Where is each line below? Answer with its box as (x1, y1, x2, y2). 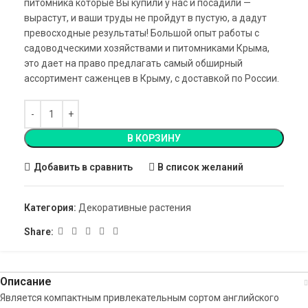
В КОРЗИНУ (127, 133, 181, 144)
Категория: (24, 202, 76, 213)
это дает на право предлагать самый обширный (24, 58, 243, 69)
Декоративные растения (78, 202, 191, 213)
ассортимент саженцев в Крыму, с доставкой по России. (24, 73, 279, 84)
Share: (24, 225, 54, 237)
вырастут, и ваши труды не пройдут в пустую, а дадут (24, 12, 267, 23)
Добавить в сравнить (33, 161, 133, 173)
